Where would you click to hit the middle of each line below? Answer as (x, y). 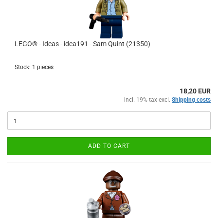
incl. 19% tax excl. (148, 100)
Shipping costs (191, 100)
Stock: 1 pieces (34, 67)
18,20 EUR (195, 91)
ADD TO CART (109, 146)
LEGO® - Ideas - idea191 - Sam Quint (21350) (82, 44)
